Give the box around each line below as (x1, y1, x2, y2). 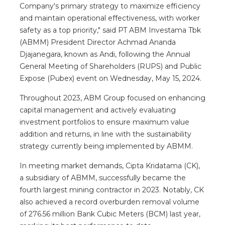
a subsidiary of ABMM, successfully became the (20, 173, 186, 182)
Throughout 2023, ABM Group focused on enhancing (20, 93, 205, 102)
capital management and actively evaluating (20, 105, 176, 115)
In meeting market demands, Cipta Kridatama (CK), (20, 161, 200, 170)
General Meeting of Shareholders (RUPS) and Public (20, 61, 201, 71)
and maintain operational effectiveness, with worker (20, 13, 200, 23)
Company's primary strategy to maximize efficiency (20, 1, 200, 11)
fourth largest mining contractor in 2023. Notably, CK (20, 185, 204, 194)
